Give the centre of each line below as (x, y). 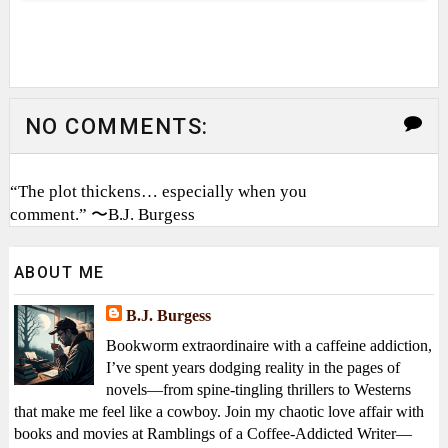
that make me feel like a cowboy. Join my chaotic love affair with (218, 411)
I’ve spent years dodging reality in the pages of (252, 367)
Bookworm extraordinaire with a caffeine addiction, (268, 345)
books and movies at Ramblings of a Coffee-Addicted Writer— (212, 433)
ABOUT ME (59, 272)
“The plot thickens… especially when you (158, 191)
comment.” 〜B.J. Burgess (102, 214)
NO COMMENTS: (116, 126)
